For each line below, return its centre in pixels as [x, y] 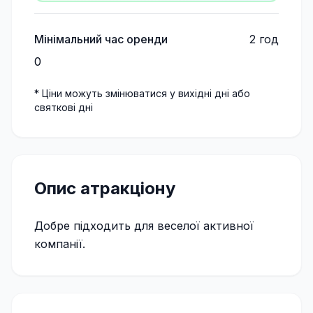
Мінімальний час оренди [101, 39]
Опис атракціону [105, 188]
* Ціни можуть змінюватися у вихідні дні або [142, 93]
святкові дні [64, 107]
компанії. [60, 244]
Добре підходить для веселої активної [144, 226]
